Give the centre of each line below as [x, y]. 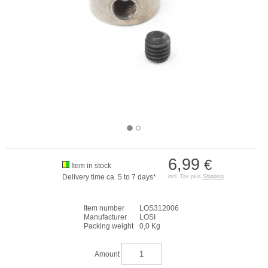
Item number [104, 208]
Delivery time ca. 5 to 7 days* [109, 177]
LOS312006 [159, 208]
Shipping [213, 176]
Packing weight [108, 226]
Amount [108, 254]
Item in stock [91, 166]
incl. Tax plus [185, 176]
